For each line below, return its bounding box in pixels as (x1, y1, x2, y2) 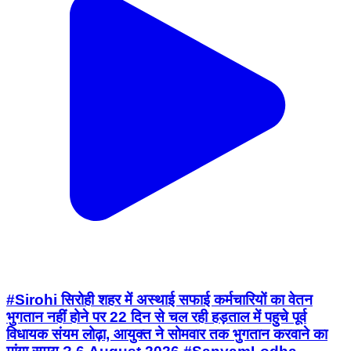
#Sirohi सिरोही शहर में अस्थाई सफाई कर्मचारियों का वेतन (6, 291, 313, 309)
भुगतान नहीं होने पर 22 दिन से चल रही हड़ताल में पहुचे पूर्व (6, 309, 306, 326)
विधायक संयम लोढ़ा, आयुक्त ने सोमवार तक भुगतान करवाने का (6, 326, 327, 343)
